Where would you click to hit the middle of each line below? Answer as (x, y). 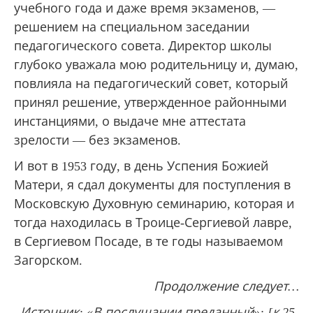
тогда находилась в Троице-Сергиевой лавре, (153, 223)
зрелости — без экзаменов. (97, 140)
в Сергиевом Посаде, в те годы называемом (148, 241)
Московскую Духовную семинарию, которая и (154, 204)
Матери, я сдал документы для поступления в (152, 185)
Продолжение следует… (226, 286)
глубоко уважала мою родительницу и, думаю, (156, 65)
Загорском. (48, 260)
